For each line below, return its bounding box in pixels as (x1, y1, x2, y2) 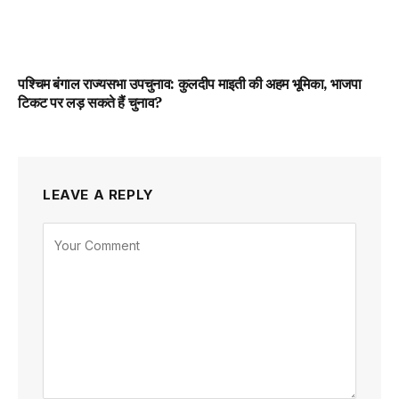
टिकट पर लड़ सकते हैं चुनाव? (18, 93, 162, 111)
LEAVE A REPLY (43, 185, 154, 203)
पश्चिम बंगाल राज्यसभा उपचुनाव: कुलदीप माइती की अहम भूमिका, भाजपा (18, 74, 362, 93)
